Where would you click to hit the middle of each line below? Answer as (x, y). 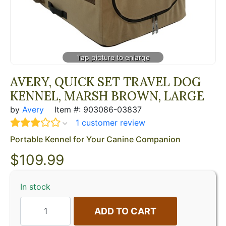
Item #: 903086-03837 (97, 109)
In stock (35, 186)
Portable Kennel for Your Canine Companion (95, 139)
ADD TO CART (125, 211)
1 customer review (110, 122)
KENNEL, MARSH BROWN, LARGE (107, 96)
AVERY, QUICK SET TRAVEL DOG (106, 82)
